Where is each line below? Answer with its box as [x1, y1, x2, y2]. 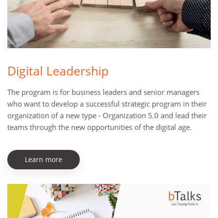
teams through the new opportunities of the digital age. [7, 122, 192, 132]
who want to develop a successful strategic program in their [7, 99, 207, 109]
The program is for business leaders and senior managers [7, 87, 200, 97]
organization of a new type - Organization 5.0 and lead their [7, 110, 207, 121]
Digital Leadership [7, 63, 109, 79]
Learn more [25, 155, 62, 164]
